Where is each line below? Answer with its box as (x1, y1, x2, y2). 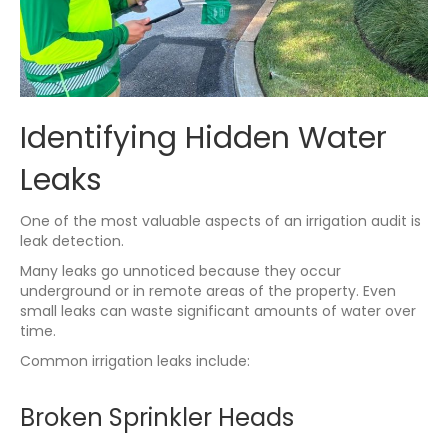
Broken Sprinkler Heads (20, 401, 294, 435)
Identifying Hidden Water (20, 117, 387, 160)
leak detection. (20, 231, 124, 252)
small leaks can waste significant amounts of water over (20, 301, 416, 322)
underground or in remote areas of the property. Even (20, 281, 396, 302)
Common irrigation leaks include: (20, 351, 250, 372)
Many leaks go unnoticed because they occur (20, 261, 341, 282)
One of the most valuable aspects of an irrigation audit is (20, 211, 421, 232)
